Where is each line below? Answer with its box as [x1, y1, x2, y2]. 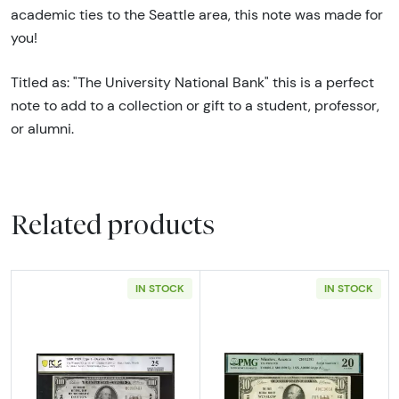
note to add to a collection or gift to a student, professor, [11, 96, 379, 114]
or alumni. [11, 119, 77, 137]
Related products [11, 208, 215, 240]
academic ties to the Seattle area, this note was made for [11, 5, 383, 23]
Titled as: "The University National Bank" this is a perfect [11, 73, 374, 91]
